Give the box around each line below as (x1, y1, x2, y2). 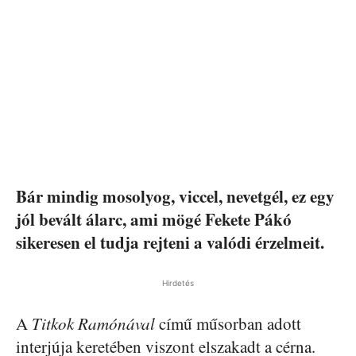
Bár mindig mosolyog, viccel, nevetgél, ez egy (16, 184, 335, 208)
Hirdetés (162, 277, 194, 288)
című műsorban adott (155, 311, 301, 335)
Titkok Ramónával (32, 311, 155, 335)
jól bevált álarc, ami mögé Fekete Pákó (16, 207, 292, 231)
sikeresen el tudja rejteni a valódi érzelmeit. (16, 230, 324, 254)
